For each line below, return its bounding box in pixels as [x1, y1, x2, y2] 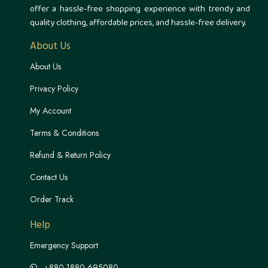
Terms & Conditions [30, 126, 99, 139]
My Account [30, 104, 71, 117]
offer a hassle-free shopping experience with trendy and [30, 2, 250, 17]
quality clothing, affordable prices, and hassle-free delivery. [30, 16, 246, 31]
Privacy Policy [30, 82, 78, 95]
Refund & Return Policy [30, 148, 111, 161]
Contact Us [30, 170, 68, 183]
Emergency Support [30, 239, 98, 251]
